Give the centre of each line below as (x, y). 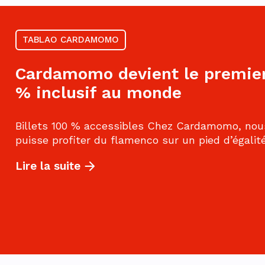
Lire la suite (48, 166)
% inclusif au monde (98, 93)
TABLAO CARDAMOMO (71, 40)
